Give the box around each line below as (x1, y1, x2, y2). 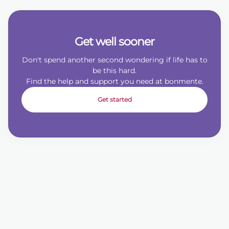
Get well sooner (75, 35, 154, 49)
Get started (97, 96, 132, 103)
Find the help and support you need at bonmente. (26, 77, 203, 86)
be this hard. (93, 66, 136, 75)
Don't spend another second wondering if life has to (21, 55, 208, 64)
